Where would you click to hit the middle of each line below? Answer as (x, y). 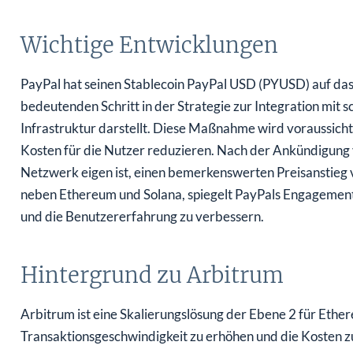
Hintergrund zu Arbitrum (152, 269)
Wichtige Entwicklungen (149, 39)
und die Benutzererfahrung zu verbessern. (142, 210)
